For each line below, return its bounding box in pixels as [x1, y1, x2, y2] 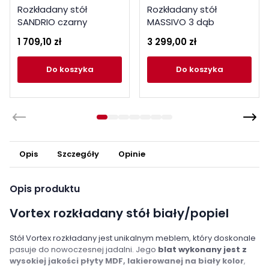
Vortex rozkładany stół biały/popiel [10, 204, 232, 222]
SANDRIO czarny [17, 15, 87, 28]
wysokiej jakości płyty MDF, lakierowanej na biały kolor [10, 255, 244, 267]
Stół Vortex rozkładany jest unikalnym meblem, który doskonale [10, 232, 256, 244]
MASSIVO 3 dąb [147, 15, 214, 28]
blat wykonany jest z [158, 243, 247, 255]
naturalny [147, 28, 189, 41]
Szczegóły [57, 148, 99, 160]
